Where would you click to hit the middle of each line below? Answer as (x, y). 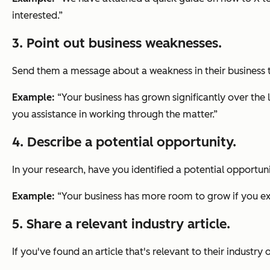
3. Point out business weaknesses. (117, 43)
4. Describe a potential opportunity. (124, 142)
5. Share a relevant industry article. (121, 224)
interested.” (37, 16)
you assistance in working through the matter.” (115, 115)
